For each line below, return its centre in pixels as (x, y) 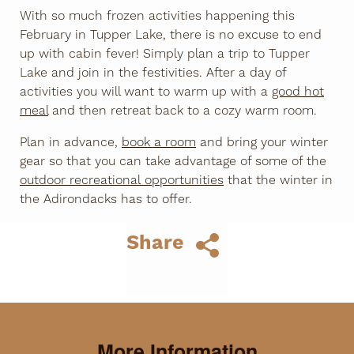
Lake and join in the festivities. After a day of (153, 72)
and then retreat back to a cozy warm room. (183, 110)
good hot (298, 91)
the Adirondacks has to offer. (110, 199)
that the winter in (278, 180)
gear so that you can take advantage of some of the (173, 161)
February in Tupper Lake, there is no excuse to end (171, 34)
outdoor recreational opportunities (122, 180)
